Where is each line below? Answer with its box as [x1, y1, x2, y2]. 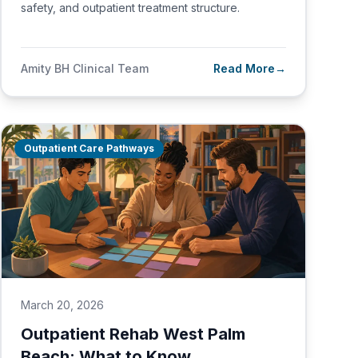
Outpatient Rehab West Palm [21, 324, 245, 344]
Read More [213, 62, 275, 75]
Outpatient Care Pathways [24, 142, 154, 154]
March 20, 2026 [21, 298, 104, 312]
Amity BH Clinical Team [21, 62, 149, 75]
